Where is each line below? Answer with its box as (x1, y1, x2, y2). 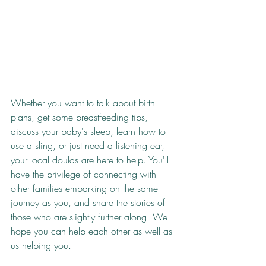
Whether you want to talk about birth (11, 96, 158, 110)
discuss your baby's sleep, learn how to (11, 125, 169, 138)
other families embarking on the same (11, 182, 161, 195)
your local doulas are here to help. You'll (11, 153, 172, 167)
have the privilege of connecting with (11, 167, 159, 181)
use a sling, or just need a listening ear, (11, 139, 167, 153)
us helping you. (11, 239, 71, 252)
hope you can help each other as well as (11, 224, 175, 238)
